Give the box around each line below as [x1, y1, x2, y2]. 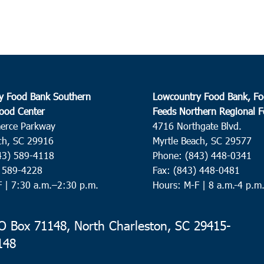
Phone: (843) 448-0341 [152, 148, 252, 161]
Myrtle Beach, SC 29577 [152, 134, 252, 147]
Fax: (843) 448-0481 [152, 163, 240, 176]
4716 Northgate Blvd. [152, 119, 242, 132]
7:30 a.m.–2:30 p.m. [11, 178, 98, 191]
